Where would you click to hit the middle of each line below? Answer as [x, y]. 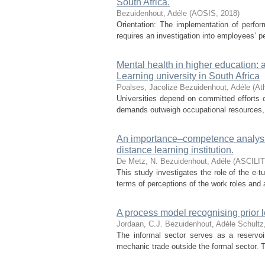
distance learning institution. [175, 150]
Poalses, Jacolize [147, 87]
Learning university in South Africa [188, 76]
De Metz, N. [137, 161]
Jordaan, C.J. [140, 224]
